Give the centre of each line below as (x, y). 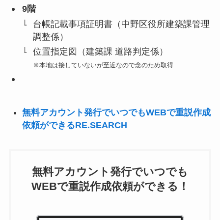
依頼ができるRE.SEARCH (74, 125)
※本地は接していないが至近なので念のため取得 (103, 65)
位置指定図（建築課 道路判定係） (101, 52)
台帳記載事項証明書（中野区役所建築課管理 (122, 24)
